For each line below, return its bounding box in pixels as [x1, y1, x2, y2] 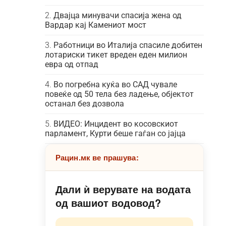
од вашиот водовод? [55, 195, 161, 210]
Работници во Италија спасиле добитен [53, 40, 202, 50]
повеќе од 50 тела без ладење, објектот [44, 89, 194, 99]
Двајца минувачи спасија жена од [53, 11, 182, 20]
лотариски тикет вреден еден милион [44, 50, 187, 60]
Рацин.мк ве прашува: [55, 152, 139, 163]
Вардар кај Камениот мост [44, 20, 146, 30]
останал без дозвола [44, 99, 124, 108]
